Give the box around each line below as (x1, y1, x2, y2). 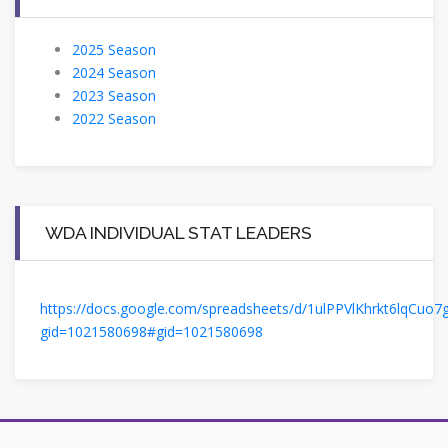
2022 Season (72, 108, 156, 128)
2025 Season (72, 39, 156, 59)
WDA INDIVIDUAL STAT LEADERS (45, 221, 312, 243)
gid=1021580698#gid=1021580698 (40, 321, 263, 341)
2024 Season (72, 62, 156, 82)
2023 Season (72, 85, 156, 105)
